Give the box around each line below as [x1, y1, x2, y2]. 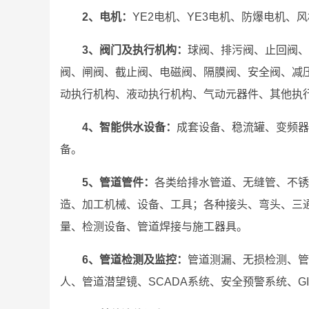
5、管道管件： [82, 177, 154, 188]
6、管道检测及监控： [82, 254, 188, 266]
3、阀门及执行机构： [82, 44, 188, 56]
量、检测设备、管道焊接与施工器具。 [60, 221, 248, 232]
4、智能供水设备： [82, 121, 177, 133]
